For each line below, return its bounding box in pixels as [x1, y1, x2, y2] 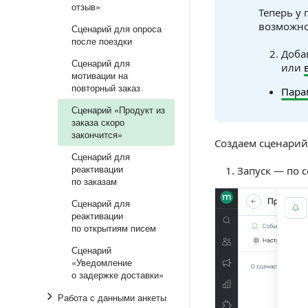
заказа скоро [71, 115, 124, 129]
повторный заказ [71, 81, 140, 94]
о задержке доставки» [71, 268, 164, 281]
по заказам [71, 175, 117, 188]
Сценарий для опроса [71, 22, 162, 35]
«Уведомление [71, 256, 132, 269]
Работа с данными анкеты [58, 291, 166, 304]
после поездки [71, 34, 132, 47]
